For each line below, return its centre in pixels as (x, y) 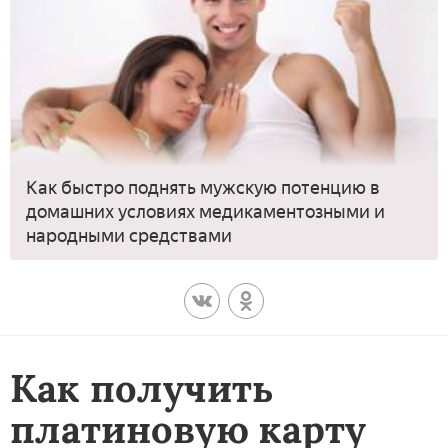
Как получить (142, 387)
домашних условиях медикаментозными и (205, 211)
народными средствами (129, 235)
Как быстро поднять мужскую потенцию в (203, 187)
